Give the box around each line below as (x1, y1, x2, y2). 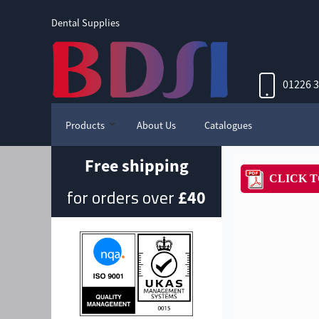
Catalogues (204, 119, 252, 133)
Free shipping (84, 155, 189, 178)
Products (66, 119, 105, 133)
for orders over (67, 184, 178, 211)
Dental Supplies (51, 16, 120, 30)
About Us (137, 119, 176, 133)
